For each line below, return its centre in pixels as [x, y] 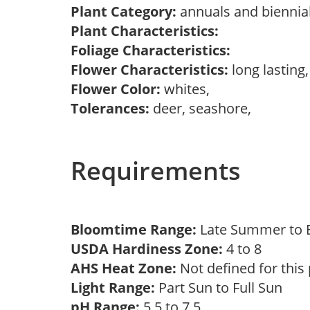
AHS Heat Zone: [124, 268]
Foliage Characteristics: [151, 50]
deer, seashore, [204, 108]
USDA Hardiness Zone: [147, 249]
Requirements [156, 171]
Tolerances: [110, 108]
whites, [189, 89]
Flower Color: [116, 89]
